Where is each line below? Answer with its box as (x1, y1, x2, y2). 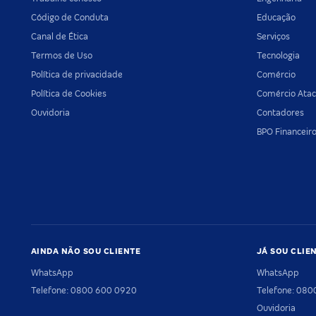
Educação (257, 12, 296, 23)
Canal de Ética (31, 31, 88, 42)
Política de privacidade (31, 69, 123, 80)
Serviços (257, 31, 290, 42)
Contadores (257, 107, 304, 118)
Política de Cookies (31, 88, 107, 99)
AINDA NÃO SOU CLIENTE (31, 246, 141, 255)
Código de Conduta (31, 12, 109, 23)
